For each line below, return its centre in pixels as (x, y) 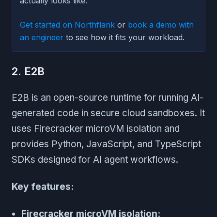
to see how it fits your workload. (124, 38)
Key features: (43, 187)
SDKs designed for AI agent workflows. (95, 160)
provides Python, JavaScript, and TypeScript (106, 144)
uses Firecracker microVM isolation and (96, 129)
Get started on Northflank (67, 25)
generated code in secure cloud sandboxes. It (108, 113)
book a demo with (161, 25)
